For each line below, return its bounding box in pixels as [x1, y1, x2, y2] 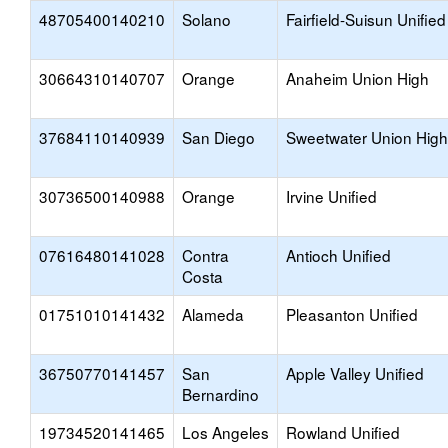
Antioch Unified [286, 244, 391, 266]
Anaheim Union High [286, 67, 429, 89]
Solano [182, 8, 231, 30]
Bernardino [182, 383, 259, 405]
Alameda [182, 303, 244, 325]
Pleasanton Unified [286, 303, 418, 325]
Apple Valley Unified [286, 362, 424, 384]
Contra [182, 244, 229, 266]
